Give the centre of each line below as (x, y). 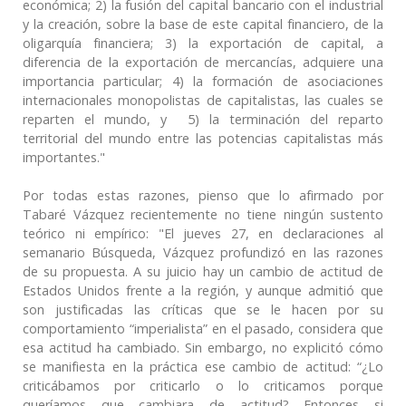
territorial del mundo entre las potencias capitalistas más (203, 138)
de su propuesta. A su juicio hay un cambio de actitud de (203, 271)
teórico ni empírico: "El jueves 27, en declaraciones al (203, 233)
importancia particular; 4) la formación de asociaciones (203, 81)
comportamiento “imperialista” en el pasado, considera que (203, 328)
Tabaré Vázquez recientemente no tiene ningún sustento (203, 214)
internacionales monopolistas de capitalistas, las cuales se (203, 100)
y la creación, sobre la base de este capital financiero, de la (203, 24)
